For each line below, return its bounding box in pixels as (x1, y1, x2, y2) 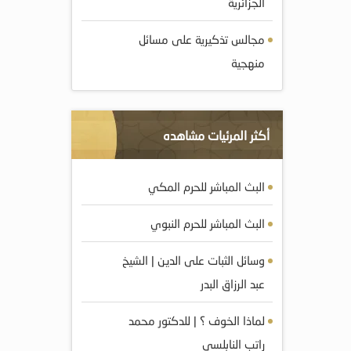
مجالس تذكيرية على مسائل (139, 32, 265, 46)
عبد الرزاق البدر (201, 277, 265, 291)
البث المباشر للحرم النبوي (150, 216, 265, 230)
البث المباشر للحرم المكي (148, 179, 265, 194)
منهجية (231, 56, 265, 70)
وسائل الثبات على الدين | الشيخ (122, 253, 265, 267)
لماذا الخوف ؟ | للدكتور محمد (128, 313, 265, 327)
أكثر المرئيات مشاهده (163, 128, 270, 143)
